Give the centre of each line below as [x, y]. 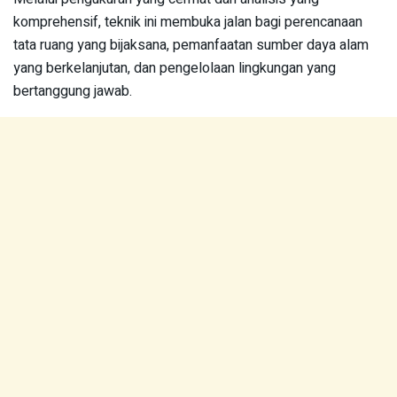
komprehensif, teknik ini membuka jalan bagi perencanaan [188, 22]
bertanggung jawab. [73, 91]
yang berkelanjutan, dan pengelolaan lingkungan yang [175, 68]
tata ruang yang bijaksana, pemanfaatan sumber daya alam [191, 45]
